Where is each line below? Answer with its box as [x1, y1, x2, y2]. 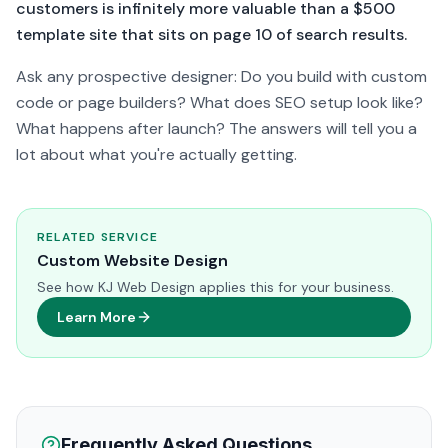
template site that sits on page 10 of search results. [16, 24, 407, 45]
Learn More [57, 308, 136, 326]
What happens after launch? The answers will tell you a [16, 118, 417, 139]
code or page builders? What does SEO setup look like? [16, 92, 423, 113]
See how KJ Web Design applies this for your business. [37, 278, 394, 296]
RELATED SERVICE [37, 229, 158, 245]
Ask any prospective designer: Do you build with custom [16, 66, 427, 87]
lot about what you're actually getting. [16, 144, 297, 165]
